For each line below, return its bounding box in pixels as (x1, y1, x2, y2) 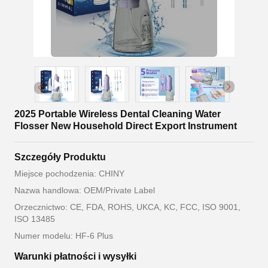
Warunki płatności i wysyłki (14, 251, 136, 262)
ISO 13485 (14, 214, 55, 224)
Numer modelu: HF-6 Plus (14, 231, 113, 241)
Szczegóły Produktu (14, 152, 106, 163)
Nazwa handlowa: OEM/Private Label (14, 185, 155, 196)
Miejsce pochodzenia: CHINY (14, 169, 124, 179)
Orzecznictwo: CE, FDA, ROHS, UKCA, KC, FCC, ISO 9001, (14, 202, 240, 212)
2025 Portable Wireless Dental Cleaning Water (14, 109, 221, 120)
